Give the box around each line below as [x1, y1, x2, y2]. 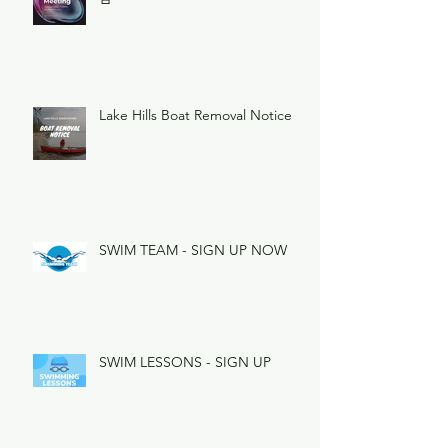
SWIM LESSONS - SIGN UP [99, 353, 271, 372]
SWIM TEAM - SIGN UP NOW [99, 241, 287, 260]
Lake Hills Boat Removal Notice [99, 106, 292, 125]
